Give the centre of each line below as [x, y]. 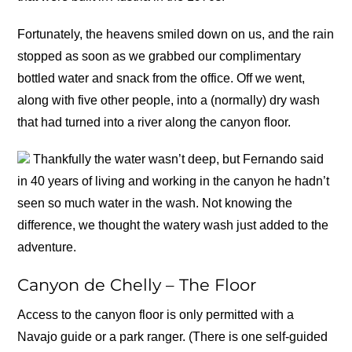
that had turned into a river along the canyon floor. [154, 122]
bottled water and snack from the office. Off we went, [161, 78]
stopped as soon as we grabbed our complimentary [159, 56]
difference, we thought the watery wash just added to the [173, 225]
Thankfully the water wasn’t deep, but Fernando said [177, 159]
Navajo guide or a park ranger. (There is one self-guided [173, 337]
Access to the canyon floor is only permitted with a [156, 315]
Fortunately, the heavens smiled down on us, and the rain [176, 34]
